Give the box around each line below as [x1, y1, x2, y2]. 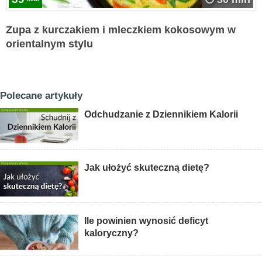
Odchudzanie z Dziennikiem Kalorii [84, 109, 239, 120]
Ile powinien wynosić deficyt [84, 216, 209, 226]
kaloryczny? [84, 228, 139, 239]
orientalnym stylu [6, 38, 93, 50]
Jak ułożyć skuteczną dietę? [84, 163, 210, 173]
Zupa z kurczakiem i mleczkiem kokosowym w [6, 24, 236, 36]
